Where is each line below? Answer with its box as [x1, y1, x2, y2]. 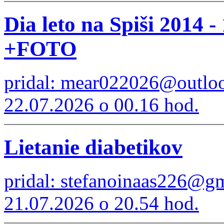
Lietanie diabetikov [4, 135, 182, 159]
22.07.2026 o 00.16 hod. [4, 94, 199, 116]
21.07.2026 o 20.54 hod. [4, 192, 199, 214]
